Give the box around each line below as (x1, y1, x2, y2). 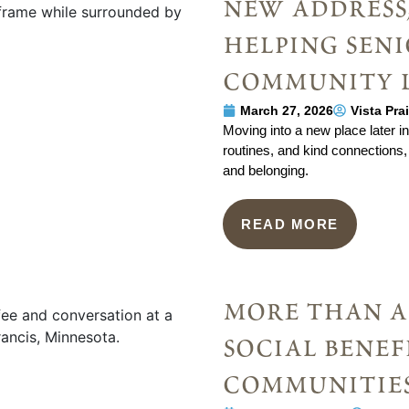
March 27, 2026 (240, 102, 333, 118)
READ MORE (241, 215, 339, 232)
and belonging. (223, 162, 309, 178)
